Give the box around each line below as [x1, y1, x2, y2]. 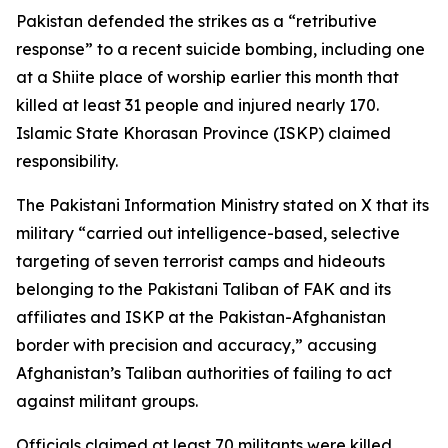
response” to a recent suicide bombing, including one [16, 39, 425, 59]
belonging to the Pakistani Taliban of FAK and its [16, 279, 391, 299]
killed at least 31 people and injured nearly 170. [16, 95, 379, 115]
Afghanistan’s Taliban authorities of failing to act [16, 363, 392, 383]
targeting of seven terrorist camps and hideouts [16, 251, 385, 271]
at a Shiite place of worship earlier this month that [16, 67, 399, 87]
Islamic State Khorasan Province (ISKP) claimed [16, 123, 391, 143]
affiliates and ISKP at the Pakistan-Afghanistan [16, 307, 386, 327]
